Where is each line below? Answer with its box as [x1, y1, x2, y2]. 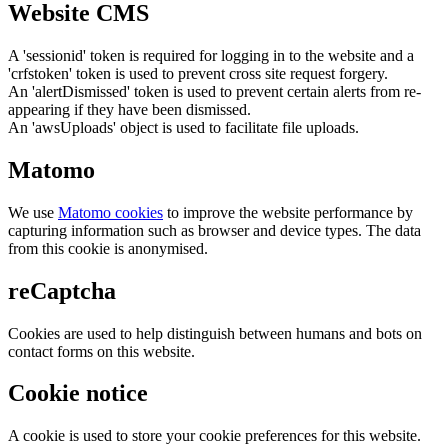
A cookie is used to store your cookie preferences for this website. [8, 427, 421, 445]
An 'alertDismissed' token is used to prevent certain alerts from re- [8, 82, 421, 100]
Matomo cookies [58, 203, 163, 221]
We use [8, 203, 58, 221]
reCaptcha [8, 277, 116, 304]
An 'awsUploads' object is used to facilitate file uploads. [8, 118, 359, 136]
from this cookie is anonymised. [8, 239, 208, 257]
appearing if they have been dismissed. [8, 100, 251, 118]
